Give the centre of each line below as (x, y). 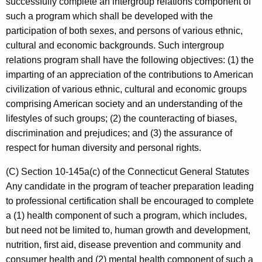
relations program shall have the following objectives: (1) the (130, 60)
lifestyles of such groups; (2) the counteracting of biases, (121, 119)
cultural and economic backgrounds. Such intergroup (115, 46)
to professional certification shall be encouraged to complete (130, 201)
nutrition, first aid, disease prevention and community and (123, 245)
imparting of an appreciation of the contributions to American (130, 75)
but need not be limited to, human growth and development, (128, 230)
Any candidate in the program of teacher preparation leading (130, 187)
